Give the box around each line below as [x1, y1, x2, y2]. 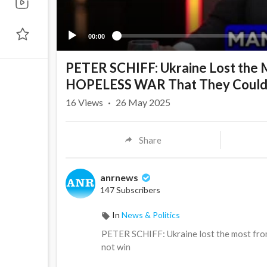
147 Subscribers [100, 185, 160, 195]
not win [101, 241, 131, 253]
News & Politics [122, 210, 180, 221]
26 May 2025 [116, 97, 170, 108]
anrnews [100, 172, 140, 184]
